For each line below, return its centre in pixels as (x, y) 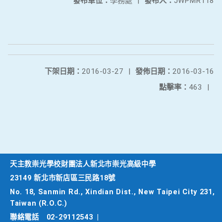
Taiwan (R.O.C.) (39, 203)
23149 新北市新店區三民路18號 (63, 178)
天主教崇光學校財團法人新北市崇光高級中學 (83, 164)
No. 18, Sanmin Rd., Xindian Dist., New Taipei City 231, (112, 192)
